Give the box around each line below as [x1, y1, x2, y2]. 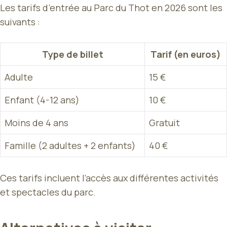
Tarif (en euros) [150, 48, 221, 61]
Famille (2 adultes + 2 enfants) [5, 139, 136, 152]
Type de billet [42, 48, 103, 61]
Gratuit [149, 117, 180, 129]
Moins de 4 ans [5, 117, 68, 129]
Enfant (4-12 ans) [5, 94, 80, 106]
